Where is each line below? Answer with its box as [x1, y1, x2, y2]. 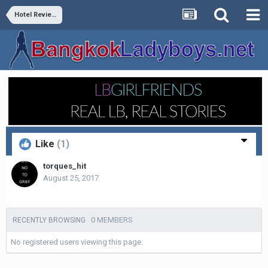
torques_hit [43, 162, 86, 170]
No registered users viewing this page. [11, 237, 143, 246]
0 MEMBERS [91, 215, 133, 224]
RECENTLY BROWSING [13, 216, 91, 224]
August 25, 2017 [43, 173, 99, 182]
